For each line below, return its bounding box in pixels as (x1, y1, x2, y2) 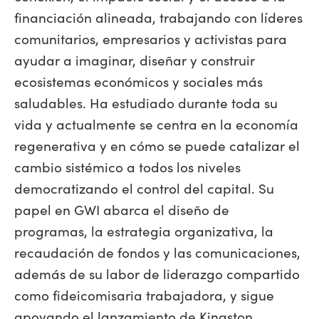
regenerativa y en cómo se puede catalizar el (14, 135, 300, 155)
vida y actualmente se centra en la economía (14, 114, 298, 133)
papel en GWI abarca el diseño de (14, 199, 229, 219)
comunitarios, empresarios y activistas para (14, 28, 287, 48)
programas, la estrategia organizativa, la (14, 221, 273, 240)
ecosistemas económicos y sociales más (14, 71, 263, 90)
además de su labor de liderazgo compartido (14, 263, 300, 283)
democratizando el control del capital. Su (14, 178, 274, 197)
